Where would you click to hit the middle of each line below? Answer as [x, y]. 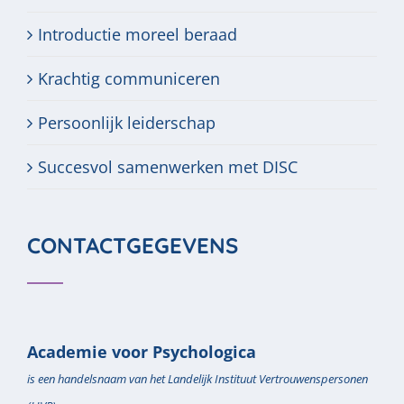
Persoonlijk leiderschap [127, 123]
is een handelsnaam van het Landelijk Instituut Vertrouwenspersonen [197, 379]
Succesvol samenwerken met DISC [168, 167]
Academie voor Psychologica [142, 352]
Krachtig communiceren [129, 78]
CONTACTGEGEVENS [133, 245]
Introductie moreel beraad [138, 34]
